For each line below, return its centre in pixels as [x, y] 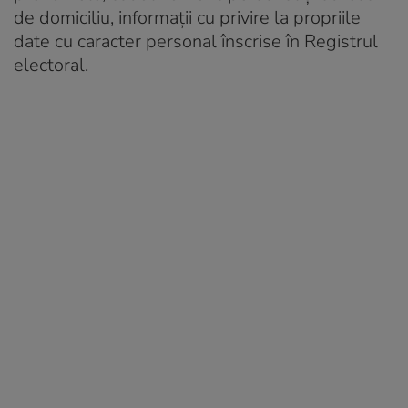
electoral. [51, 65]
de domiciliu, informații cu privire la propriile [187, 17]
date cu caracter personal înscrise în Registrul [196, 41]
